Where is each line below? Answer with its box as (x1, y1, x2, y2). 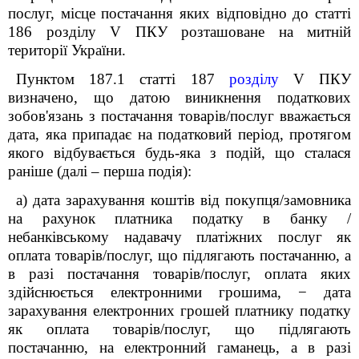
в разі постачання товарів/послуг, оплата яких (8, 265, 351, 282)
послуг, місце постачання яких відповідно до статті (8, 5, 351, 22)
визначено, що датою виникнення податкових (8, 89, 351, 106)
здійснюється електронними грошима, (8, 284, 298, 301)
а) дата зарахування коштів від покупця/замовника (16, 192, 351, 208)
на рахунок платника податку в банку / (8, 210, 351, 227)
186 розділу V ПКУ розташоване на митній (8, 23, 351, 40)
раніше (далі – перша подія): (8, 163, 192, 179)
